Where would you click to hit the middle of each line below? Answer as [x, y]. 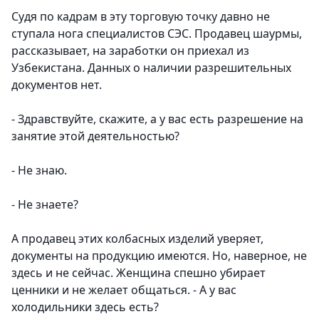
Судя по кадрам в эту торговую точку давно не [141, 17]
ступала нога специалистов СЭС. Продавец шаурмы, [157, 34]
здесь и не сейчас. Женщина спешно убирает [138, 273]
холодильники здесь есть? [85, 307]
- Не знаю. [39, 171]
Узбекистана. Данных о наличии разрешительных [151, 68]
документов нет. [57, 85]
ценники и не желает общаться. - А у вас [124, 290]
